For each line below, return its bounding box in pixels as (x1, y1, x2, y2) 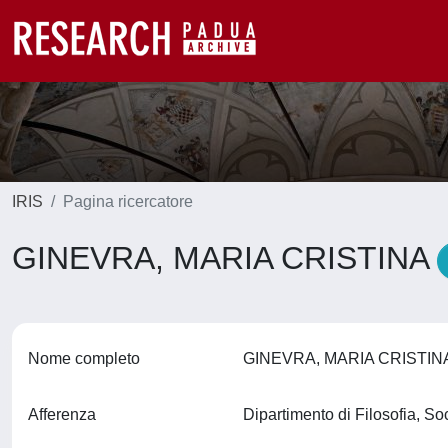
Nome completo (28, 350, 140, 367)
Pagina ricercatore (63, 193, 193, 210)
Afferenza (28, 406, 96, 423)
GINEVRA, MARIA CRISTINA (12, 240, 437, 276)
